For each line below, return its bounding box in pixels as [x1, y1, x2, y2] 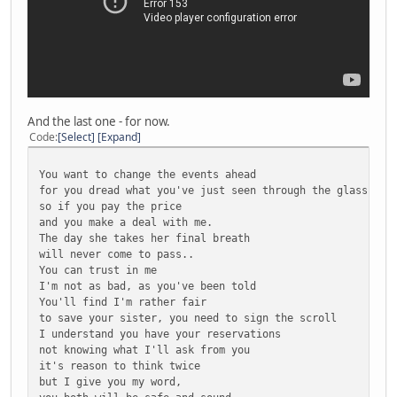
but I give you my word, [39, 375, 182, 389]
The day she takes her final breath [39, 231, 250, 245]
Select [61, 129, 91, 145]
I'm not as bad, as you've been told [39, 279, 256, 293]
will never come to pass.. [39, 247, 194, 261]
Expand [101, 129, 137, 145]
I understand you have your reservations [39, 327, 281, 341]
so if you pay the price [39, 199, 182, 214]
